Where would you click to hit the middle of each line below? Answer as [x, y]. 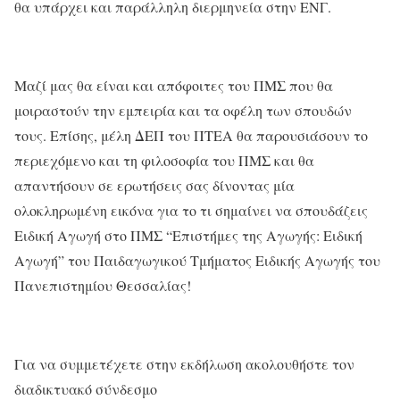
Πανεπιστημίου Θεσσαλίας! [103, 285]
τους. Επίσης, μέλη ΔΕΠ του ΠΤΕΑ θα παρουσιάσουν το [191, 135]
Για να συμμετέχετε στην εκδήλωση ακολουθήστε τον [184, 363]
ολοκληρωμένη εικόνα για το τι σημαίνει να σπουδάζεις [191, 210]
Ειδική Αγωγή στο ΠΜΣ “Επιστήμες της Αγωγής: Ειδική [188, 235]
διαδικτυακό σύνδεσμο [86, 388]
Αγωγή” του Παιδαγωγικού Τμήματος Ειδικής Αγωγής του [197, 260]
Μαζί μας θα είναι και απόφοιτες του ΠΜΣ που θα [174, 85]
